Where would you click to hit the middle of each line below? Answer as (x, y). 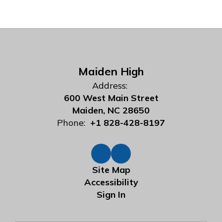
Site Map (111, 170)
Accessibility (111, 182)
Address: (110, 85)
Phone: (71, 123)
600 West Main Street (111, 98)
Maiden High (111, 71)
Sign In (111, 194)
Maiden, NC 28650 (111, 110)
